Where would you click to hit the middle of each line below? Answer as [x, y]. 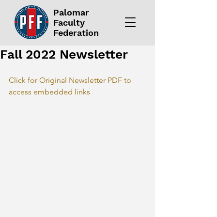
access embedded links [49, 92]
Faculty [69, 23]
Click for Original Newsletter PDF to [71, 80]
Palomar [71, 12]
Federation [76, 33]
